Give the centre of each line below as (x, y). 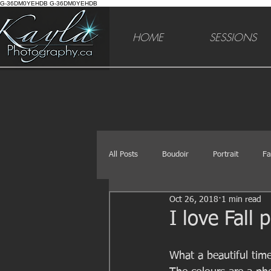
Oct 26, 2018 (194, 199)
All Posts (123, 155)
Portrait (226, 155)
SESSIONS (233, 37)
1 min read (241, 199)
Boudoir (175, 155)
